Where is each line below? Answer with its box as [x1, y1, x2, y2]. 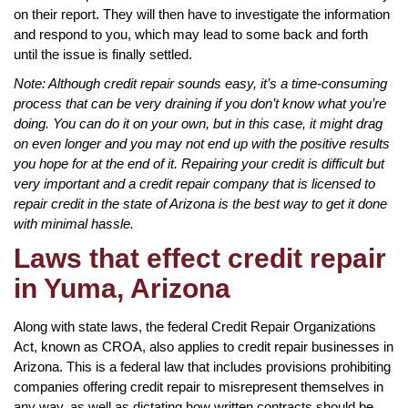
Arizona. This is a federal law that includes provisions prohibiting [14, 358, 391, 374]
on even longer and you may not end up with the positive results [14, 135, 390, 151]
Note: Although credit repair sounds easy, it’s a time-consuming [14, 75, 387, 91]
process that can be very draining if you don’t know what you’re [14, 95, 386, 111]
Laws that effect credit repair [14, 242, 386, 273]
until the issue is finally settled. [14, 46, 192, 62]
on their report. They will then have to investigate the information [14, 5, 390, 22]
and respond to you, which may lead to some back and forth [14, 25, 368, 42]
